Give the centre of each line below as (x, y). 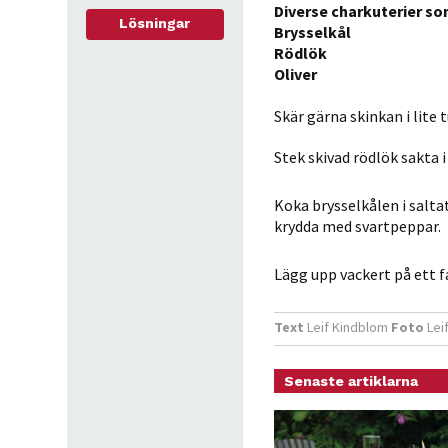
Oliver (295, 74)
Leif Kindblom (347, 327)
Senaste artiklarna (350, 381)
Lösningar (154, 22)
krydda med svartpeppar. (357, 226)
